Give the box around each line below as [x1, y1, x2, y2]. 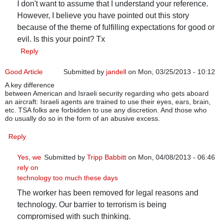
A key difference [5, 81, 55, 89]
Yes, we [17, 153, 41, 162]
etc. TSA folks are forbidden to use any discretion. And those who [5, 106, 207, 114]
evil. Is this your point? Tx [17, 35, 105, 44]
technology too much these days [17, 174, 118, 182]
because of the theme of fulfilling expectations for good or [17, 23, 215, 32]
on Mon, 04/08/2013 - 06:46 [126, 153, 215, 162]
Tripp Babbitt [87, 153, 126, 162]
